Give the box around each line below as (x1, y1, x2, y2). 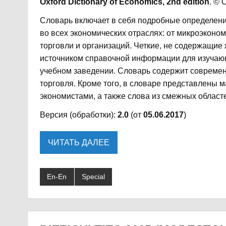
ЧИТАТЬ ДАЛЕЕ (47, 138, 109, 147)
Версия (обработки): (39, 110, 118, 120)
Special (81, 173, 105, 181)
